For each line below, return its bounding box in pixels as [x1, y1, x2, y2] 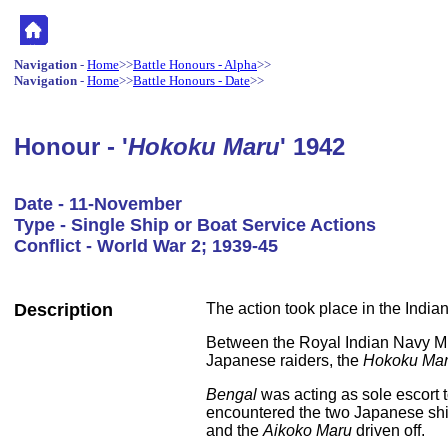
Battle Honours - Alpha [133, 57, 257, 72]
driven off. [352, 422, 425, 439]
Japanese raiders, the [206, 352, 363, 369]
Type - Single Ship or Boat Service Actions [14, 215, 376, 235]
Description [14, 300, 113, 320]
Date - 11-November [14, 194, 182, 214]
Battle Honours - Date [133, 73, 250, 88]
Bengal [206, 386, 257, 403]
